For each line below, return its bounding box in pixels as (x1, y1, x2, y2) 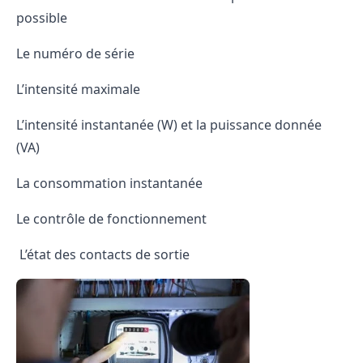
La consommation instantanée (16, 174, 203, 192)
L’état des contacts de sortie (16, 246, 190, 263)
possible (16, 9, 67, 27)
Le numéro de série (16, 45, 135, 62)
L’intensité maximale (16, 80, 140, 98)
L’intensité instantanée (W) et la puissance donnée (16, 116, 322, 134)
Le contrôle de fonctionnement (16, 210, 207, 228)
